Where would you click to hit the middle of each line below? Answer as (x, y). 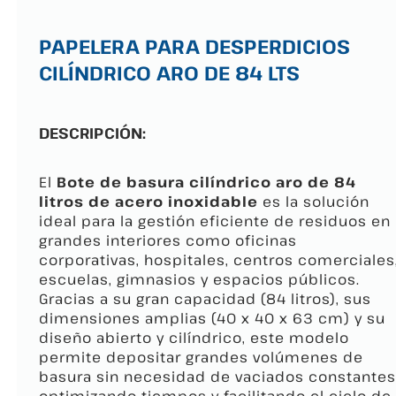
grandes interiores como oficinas (168, 241)
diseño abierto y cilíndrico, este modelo (194, 338)
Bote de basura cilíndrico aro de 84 (206, 183)
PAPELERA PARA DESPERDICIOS (194, 46)
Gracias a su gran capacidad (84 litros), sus (205, 299)
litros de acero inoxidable (148, 202)
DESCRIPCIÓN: (92, 133)
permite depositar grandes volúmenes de (201, 358)
